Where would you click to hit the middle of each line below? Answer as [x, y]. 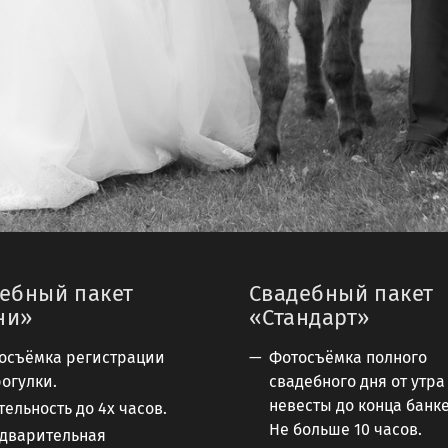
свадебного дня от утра [357, 381]
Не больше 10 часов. [345, 429]
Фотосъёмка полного [348, 357]
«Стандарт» [309, 317]
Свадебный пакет [341, 293]
